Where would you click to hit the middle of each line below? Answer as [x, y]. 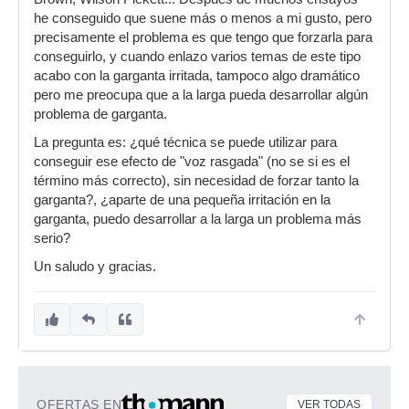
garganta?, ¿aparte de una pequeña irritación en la [182, 200]
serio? [52, 238]
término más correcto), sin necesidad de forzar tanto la [196, 181]
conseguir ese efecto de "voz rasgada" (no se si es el [192, 162]
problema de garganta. [100, 114]
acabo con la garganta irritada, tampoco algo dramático [197, 76]
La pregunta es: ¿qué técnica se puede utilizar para [185, 142]
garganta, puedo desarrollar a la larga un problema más [198, 219]
